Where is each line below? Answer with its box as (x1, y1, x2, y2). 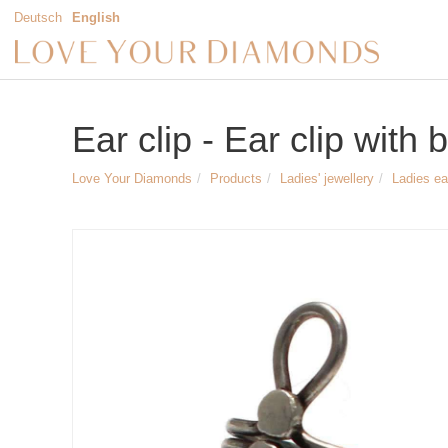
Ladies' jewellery (280, 171, 374, 186)
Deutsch (14, 11, 62, 25)
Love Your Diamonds (72, 171, 192, 186)
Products (210, 171, 262, 186)
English (72, 11, 120, 25)
